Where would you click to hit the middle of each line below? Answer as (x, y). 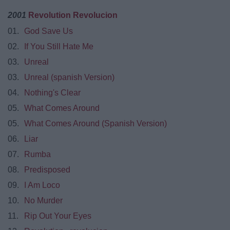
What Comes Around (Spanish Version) (95, 124)
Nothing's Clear (52, 93)
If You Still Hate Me (59, 47)
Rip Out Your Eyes (58, 216)
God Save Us (49, 31)
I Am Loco (42, 185)
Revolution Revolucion (73, 15)
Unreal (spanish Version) (69, 78)
